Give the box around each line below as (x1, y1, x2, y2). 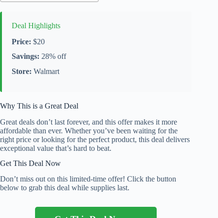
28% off (39, 52, 66, 61)
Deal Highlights (12, 21, 60, 30)
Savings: (12, 52, 39, 61)
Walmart (32, 67, 59, 76)
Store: (12, 67, 32, 76)
